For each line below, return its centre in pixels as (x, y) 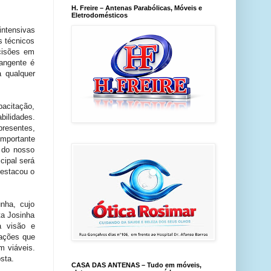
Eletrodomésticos (99, 15)
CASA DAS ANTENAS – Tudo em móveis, (136, 265)
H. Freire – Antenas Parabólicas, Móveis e (136, 8)
